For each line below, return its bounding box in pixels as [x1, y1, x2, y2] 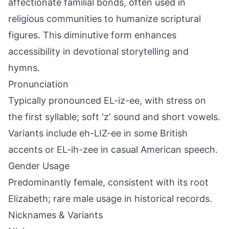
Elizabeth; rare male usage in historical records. [8, 193, 212, 204]
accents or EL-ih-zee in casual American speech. [8, 144, 218, 155]
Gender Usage [8, 161, 70, 171]
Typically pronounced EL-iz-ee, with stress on [8, 95, 206, 106]
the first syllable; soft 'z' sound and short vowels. [8, 111, 220, 122]
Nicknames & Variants [8, 210, 103, 220]
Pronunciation [8, 79, 68, 89]
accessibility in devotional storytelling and [8, 46, 189, 57]
